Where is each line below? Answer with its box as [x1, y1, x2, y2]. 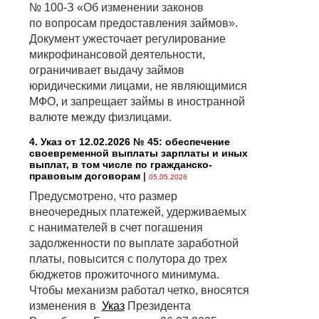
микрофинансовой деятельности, [28, 48, 205, 61]
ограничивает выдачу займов [28, 64, 184, 77]
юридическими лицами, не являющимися [28, 80, 247, 93]
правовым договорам [28, 170, 140, 182]
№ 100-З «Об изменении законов [28, 1, 204, 14]
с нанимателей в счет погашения [28, 221, 203, 234]
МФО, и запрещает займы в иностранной [28, 95, 245, 108]
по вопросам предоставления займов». [28, 17, 238, 30]
